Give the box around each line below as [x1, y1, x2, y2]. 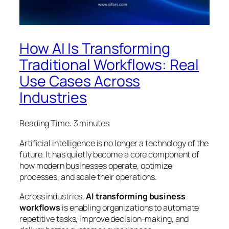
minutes [79, 118, 109, 129]
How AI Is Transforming [19, 38, 170, 58]
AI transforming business [86, 190, 186, 202]
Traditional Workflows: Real [19, 54, 199, 75]
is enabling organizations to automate [60, 201, 199, 213]
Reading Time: [19, 118, 74, 129]
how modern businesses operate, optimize [19, 159, 173, 171]
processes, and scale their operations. [19, 171, 157, 182]
